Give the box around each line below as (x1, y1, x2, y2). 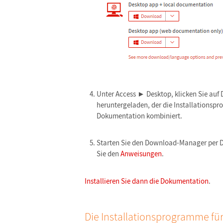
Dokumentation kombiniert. (97, 111, 182, 120)
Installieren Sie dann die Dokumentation (85, 176, 209, 186)
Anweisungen (120, 149, 162, 158)
